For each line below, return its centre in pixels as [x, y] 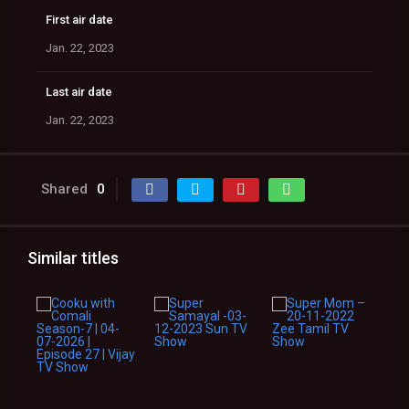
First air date [79, 20]
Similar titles [73, 258]
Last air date [79, 92]
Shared [64, 189]
